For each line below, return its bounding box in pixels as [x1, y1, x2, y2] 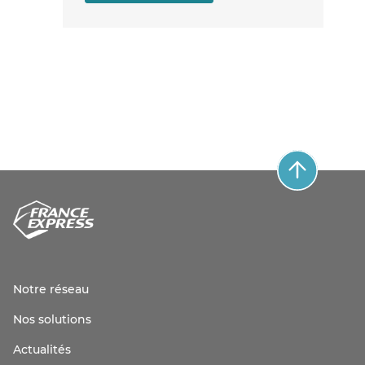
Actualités [13, 345, 71, 356]
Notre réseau [13, 284, 89, 296]
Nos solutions [13, 314, 91, 326]
